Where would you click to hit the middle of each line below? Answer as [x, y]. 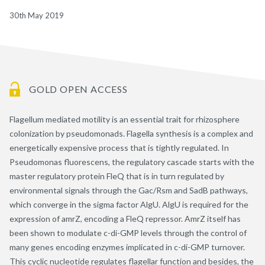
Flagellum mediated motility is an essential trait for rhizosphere [125, 119]
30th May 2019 [37, 15]
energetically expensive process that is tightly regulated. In [119, 147]
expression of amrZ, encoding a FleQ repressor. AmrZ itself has [125, 218]
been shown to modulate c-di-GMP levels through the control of [128, 232]
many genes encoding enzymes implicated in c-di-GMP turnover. [127, 247]
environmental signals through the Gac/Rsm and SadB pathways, [129, 190]
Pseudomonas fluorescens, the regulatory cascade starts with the [132, 161]
